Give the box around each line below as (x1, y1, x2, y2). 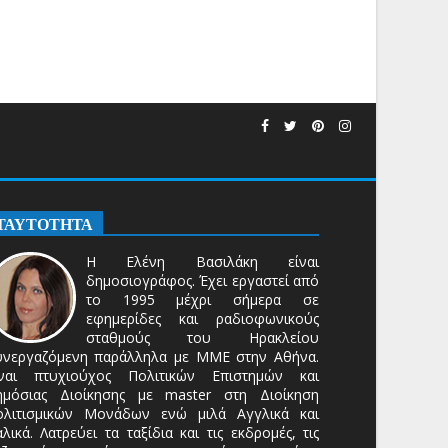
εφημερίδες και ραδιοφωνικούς (85, 309, 320, 328)
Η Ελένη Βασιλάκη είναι (85, 252, 320, 271)
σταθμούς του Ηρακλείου (85, 328, 320, 347)
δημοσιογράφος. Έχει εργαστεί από (85, 271, 320, 290)
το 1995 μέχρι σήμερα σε (85, 290, 320, 309)
